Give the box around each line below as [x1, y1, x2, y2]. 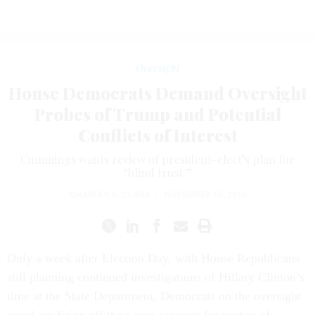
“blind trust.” [122, 165, 193, 180]
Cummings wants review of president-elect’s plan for [20, 151, 295, 167]
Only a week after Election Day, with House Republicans [7, 250, 300, 265]
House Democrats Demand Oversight [8, 81, 307, 104]
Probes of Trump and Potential [34, 102, 281, 125]
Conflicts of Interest [77, 123, 238, 146]
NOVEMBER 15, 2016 [163, 189, 247, 200]
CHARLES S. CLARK [68, 189, 150, 200]
